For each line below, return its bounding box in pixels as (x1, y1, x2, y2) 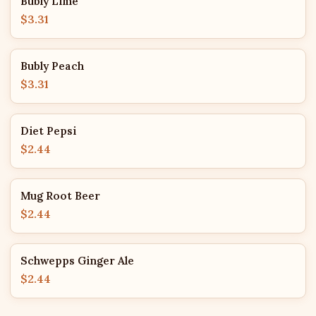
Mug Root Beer (20, 189, 100, 202)
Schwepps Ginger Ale (20, 254, 134, 267)
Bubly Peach (20, 59, 84, 73)
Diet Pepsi (20, 124, 76, 138)
